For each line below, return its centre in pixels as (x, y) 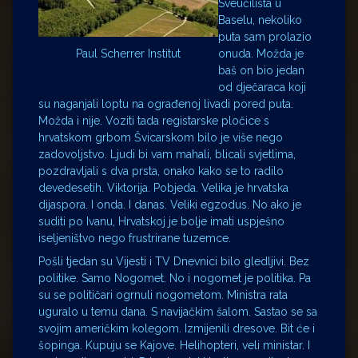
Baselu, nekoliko (260, 20)
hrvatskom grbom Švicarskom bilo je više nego (161, 137)
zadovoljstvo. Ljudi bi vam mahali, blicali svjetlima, (167, 154)
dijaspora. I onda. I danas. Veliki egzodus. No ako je (170, 204)
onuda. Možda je (261, 53)
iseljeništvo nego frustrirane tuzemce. (135, 238)
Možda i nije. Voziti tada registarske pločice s (154, 120)
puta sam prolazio (265, 36)
